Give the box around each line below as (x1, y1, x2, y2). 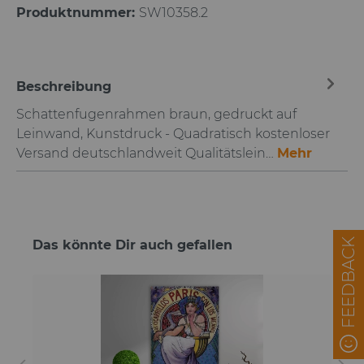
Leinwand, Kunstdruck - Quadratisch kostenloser (16, 126, 330, 141)
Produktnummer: (16, 5, 139, 20)
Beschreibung (16, 78, 111, 94)
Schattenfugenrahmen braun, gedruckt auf (16, 106, 297, 122)
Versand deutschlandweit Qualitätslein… (16, 145, 277, 161)
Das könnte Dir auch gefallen (32, 237, 232, 253)
